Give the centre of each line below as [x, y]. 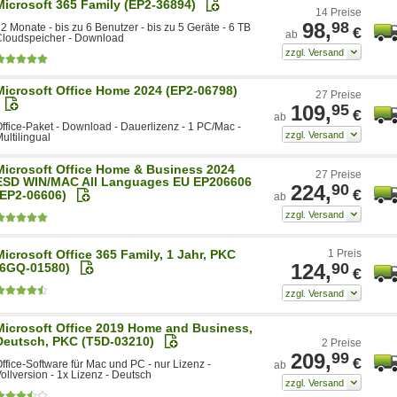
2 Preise [342, 343]
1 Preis [345, 253]
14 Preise [339, 12]
